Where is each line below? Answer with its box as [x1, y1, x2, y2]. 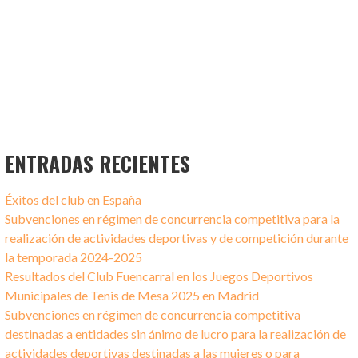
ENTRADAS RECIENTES [5, 148, 191, 179]
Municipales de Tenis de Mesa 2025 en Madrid [5, 288, 260, 304]
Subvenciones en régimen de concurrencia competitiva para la [5, 211, 340, 227]
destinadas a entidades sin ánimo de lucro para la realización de [5, 326, 347, 342]
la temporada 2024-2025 [5, 249, 143, 265]
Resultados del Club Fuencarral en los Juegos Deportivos [5, 268, 314, 284]
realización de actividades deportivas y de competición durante [5, 230, 349, 246]
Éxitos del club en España [5, 192, 142, 208]
